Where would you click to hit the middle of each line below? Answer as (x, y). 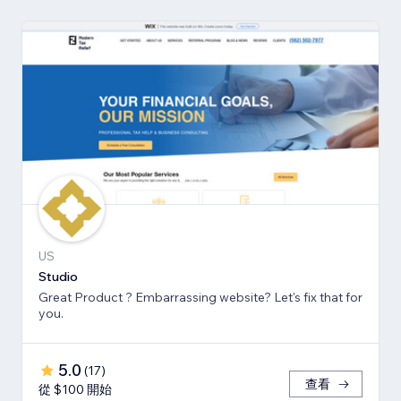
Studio (58, 277)
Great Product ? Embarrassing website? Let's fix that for (156, 298)
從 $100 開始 (75, 390)
